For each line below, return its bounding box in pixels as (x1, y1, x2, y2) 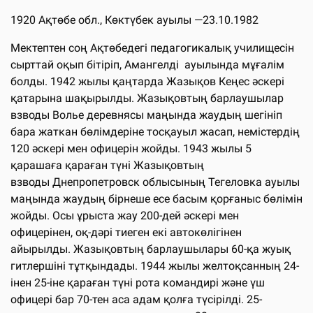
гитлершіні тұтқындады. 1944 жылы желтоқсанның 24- (10, 259, 299, 272)
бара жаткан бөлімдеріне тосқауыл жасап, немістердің (10, 124, 300, 138)
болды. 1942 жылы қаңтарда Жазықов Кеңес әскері (10, 74, 284, 88)
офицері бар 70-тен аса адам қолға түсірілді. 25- (10, 292, 262, 306)
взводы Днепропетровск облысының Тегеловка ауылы (10, 175, 300, 189)
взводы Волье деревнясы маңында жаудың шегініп (10, 108, 282, 122)
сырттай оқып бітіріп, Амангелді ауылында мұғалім (10, 57, 284, 71)
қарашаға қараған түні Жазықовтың (10, 158, 204, 172)
